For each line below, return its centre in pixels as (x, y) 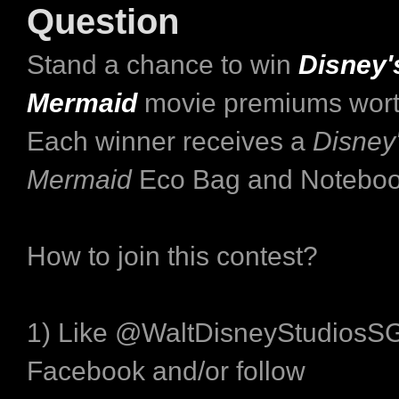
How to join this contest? (172, 256)
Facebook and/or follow (166, 370)
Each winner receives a (170, 141)
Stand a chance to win (163, 64)
